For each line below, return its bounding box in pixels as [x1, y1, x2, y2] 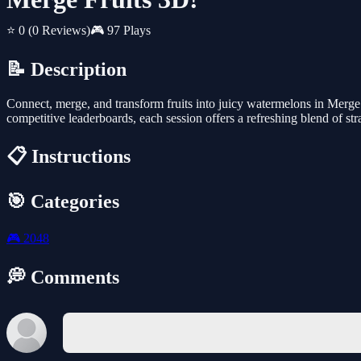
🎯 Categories [6, 191, 119, 213]
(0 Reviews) [28, 23, 90, 38]
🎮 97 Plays [90, 23, 151, 38]
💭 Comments [6, 266, 119, 288]
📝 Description [6, 59, 127, 81]
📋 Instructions [6, 146, 131, 168]
